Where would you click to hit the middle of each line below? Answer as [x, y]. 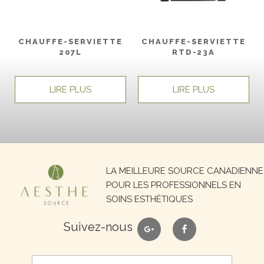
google [159, 224]
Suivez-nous [98, 227]
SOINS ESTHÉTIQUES [149, 199]
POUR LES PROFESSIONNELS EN [174, 185]
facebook [200, 224]
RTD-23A [194, 52]
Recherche [64, 162]
